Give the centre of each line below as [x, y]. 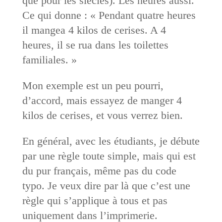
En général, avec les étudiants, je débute [111, 141]
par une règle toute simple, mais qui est [109, 156]
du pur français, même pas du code [99, 170]
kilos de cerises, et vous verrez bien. [102, 115]
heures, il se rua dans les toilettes [95, 45]
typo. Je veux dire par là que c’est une [106, 185]
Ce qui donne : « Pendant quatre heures [109, 15]
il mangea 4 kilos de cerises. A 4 [94, 30]
